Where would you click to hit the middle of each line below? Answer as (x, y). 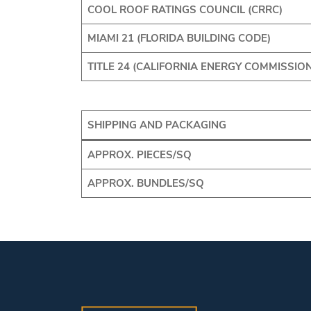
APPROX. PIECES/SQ (139, 155)
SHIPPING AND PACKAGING (157, 125)
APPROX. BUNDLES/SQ (145, 183)
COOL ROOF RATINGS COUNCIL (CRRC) (185, 9)
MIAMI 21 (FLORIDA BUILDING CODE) (179, 38)
